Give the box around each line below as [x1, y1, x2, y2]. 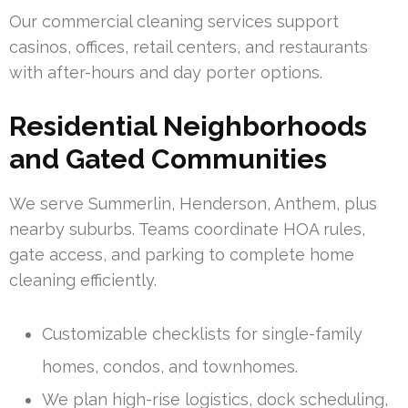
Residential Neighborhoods [9, 110, 367, 143]
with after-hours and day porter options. [9, 63, 322, 83]
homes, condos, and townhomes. [42, 357, 298, 377]
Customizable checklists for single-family [42, 324, 362, 344]
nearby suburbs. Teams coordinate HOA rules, [9, 219, 365, 240]
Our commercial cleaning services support [9, 12, 339, 32]
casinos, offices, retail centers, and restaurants [9, 37, 368, 57]
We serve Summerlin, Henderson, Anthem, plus [9, 194, 377, 214]
